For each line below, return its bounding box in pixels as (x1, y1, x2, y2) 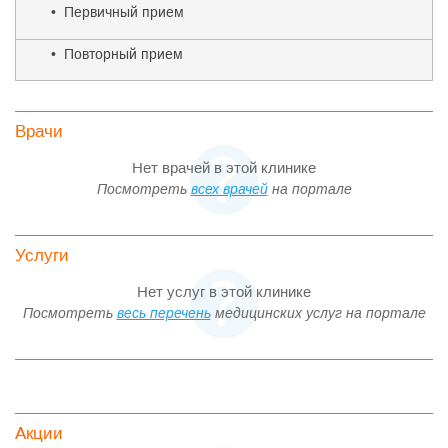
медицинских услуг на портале (210, 305, 426, 321)
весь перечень (116, 305, 211, 321)
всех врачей (190, 181, 268, 197)
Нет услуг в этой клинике (137, 283, 311, 300)
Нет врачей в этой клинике (132, 159, 316, 176)
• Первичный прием (51, 4, 184, 20)
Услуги (15, 246, 69, 265)
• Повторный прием (51, 46, 183, 62)
